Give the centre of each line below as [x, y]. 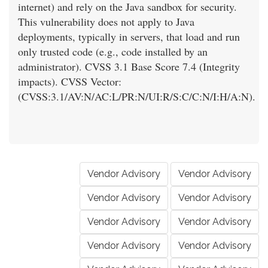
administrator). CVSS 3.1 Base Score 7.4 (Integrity [129, 67]
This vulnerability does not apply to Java [106, 22]
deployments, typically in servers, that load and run [129, 37]
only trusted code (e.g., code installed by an [113, 52]
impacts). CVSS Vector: [70, 82]
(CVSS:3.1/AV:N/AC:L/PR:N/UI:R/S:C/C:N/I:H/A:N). [137, 97]
